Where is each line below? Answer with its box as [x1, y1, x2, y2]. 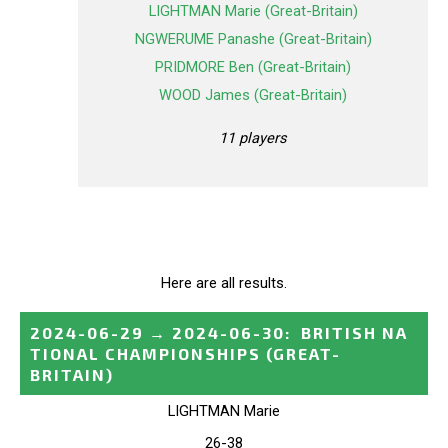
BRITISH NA [301, 322, 408, 342]
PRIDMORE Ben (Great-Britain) [155, 58, 351, 77]
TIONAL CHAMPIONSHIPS [30, 343, 261, 363]
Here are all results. [161, 273, 287, 292]
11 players [219, 128, 287, 147]
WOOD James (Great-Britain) [159, 86, 347, 105]
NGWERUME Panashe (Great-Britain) [134, 30, 372, 49]
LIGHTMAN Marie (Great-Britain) [148, 2, 358, 21]
